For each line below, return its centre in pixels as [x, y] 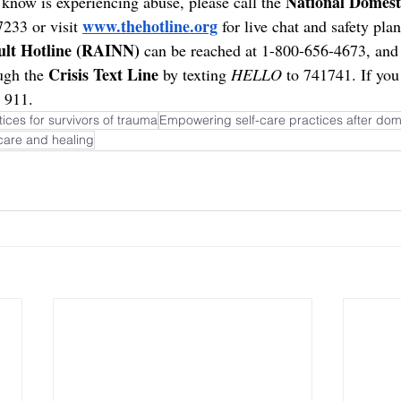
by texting [195, 74]
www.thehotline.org [150, 26]
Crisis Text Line [103, 74]
